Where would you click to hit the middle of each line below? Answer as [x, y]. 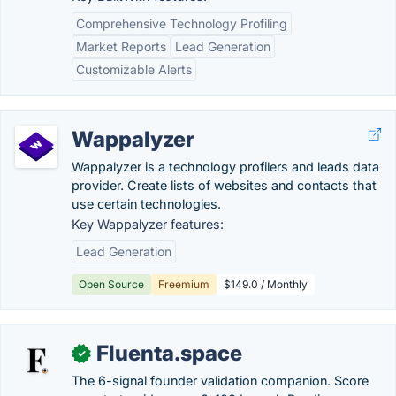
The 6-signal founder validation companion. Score [220, 381]
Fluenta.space [169, 353]
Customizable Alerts [134, 69]
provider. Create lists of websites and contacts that [224, 185]
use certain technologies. [146, 204]
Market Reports [121, 46]
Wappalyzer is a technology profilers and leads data [225, 167]
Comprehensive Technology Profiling [182, 23]
